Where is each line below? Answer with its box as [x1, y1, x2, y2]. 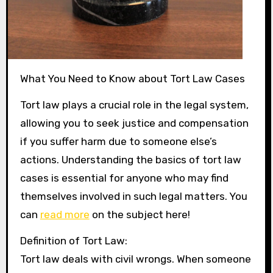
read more [40, 208, 90, 221]
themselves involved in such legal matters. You [19, 190, 247, 202]
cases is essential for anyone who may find [19, 171, 229, 184]
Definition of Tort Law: [19, 234, 127, 247]
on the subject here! [89, 208, 190, 221]
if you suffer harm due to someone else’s [19, 135, 217, 147]
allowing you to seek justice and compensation [19, 116, 249, 129]
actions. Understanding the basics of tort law [19, 153, 241, 166]
